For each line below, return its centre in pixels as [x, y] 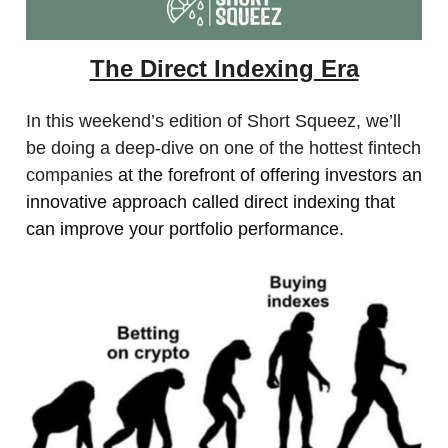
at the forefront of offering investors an [267, 175]
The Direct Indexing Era [224, 68]
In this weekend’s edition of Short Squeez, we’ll [213, 121]
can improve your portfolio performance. [185, 229]
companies [69, 175]
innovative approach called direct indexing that [210, 202]
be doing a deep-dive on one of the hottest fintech [223, 148]
